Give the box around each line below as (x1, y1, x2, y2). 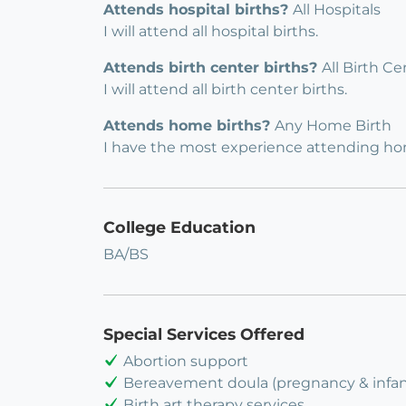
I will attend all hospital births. (103, 23, 318, 41)
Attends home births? (103, 117, 275, 135)
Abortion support (123, 353, 248, 371)
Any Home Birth (275, 117, 391, 135)
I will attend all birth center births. (103, 81, 347, 99)
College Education (103, 217, 256, 237)
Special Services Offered (103, 324, 304, 344)
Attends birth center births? (103, 59, 322, 77)
